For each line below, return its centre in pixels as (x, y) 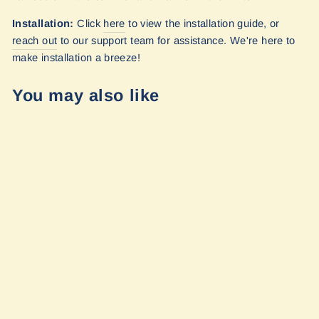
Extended (42, 264)
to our (74, 40)
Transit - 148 (52, 251)
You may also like (86, 95)
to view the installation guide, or (202, 23)
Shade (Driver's (61, 289)
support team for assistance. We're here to (193, 40)
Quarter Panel (56, 277)
